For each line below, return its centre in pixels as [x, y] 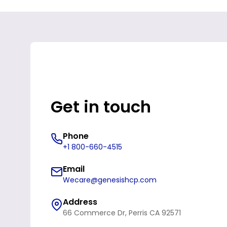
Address [80, 202]
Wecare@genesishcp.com [110, 180]
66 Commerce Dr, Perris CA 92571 [122, 213]
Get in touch [101, 107]
